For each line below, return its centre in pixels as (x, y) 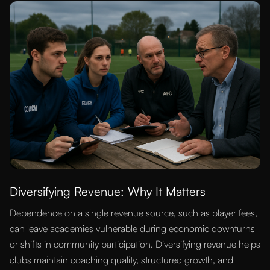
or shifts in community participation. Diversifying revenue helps (135, 244)
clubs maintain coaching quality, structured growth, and (121, 259)
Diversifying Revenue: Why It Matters (108, 191)
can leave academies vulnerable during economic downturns (132, 228)
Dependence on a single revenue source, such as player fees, (133, 212)
